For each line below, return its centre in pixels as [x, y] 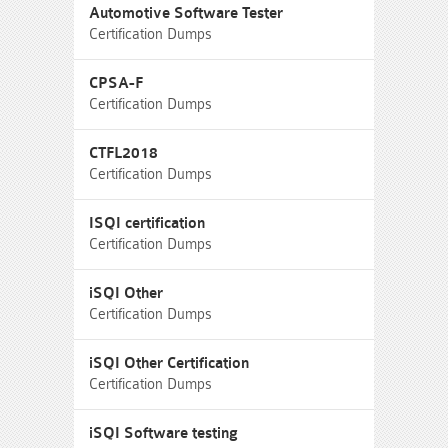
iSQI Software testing [163, 433]
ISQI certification [147, 223]
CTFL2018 [123, 153]
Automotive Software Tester [186, 13]
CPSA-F [116, 83]
